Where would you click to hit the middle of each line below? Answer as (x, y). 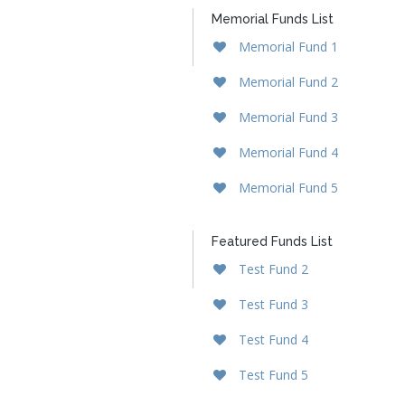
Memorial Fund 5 (288, 187)
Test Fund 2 (273, 268)
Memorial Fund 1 (288, 46)
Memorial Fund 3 (288, 117)
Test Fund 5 (273, 374)
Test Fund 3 (273, 304)
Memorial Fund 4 (288, 152)
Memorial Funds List (273, 19)
